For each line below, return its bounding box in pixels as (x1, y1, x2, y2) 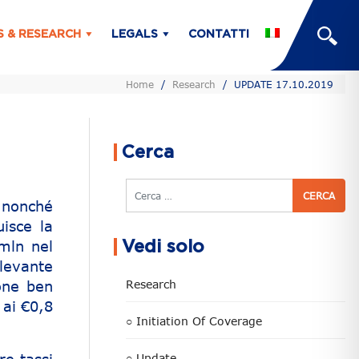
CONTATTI (188, 29, 249, 41)
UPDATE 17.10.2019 (234, 79, 333, 90)
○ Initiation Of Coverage (126, 314, 262, 328)
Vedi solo (122, 238, 204, 256)
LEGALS (111, 29, 158, 41)
